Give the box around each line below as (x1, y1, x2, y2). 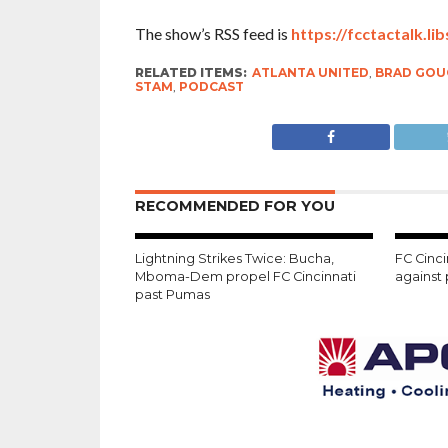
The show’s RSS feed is (134, 23, 291, 43)
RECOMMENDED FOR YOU (134, 196, 335, 215)
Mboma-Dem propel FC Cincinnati (134, 268, 356, 284)
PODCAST (178, 78, 244, 94)
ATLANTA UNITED (251, 64, 369, 80)
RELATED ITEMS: (134, 64, 247, 80)
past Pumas (134, 286, 210, 302)
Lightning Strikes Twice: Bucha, (134, 250, 334, 266)
